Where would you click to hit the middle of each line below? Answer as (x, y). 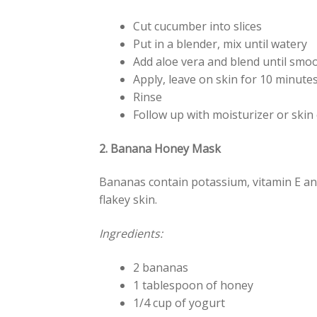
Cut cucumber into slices (198, 26)
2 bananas (161, 267)
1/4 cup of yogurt (179, 302)
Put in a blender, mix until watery (220, 44)
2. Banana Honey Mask (160, 148)
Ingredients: (131, 233)
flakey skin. (128, 200)
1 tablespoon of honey (194, 285)
